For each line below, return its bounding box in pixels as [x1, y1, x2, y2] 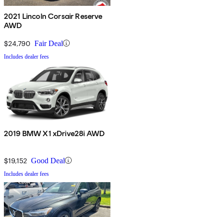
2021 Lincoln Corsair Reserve [4, 11, 103, 21]
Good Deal [31, 156, 65, 165]
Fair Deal [34, 39, 63, 47]
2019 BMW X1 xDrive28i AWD [4, 128, 105, 138]
